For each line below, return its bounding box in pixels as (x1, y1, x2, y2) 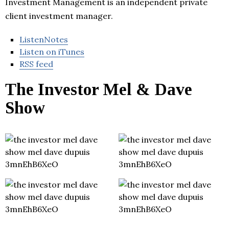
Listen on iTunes (19, 47, 84, 57)
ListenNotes (19, 34, 68, 45)
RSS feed (19, 59, 53, 70)
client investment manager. (5, 11, 113, 21)
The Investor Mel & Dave (5, 80, 192, 99)
